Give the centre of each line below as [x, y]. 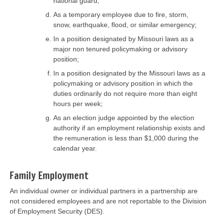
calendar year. [76, 148]
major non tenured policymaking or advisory [120, 49]
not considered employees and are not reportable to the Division [108, 201]
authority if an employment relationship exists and [129, 128]
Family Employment [49, 175]
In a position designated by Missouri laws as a [124, 39]
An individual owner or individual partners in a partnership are [104, 191]
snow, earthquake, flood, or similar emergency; [125, 24]
